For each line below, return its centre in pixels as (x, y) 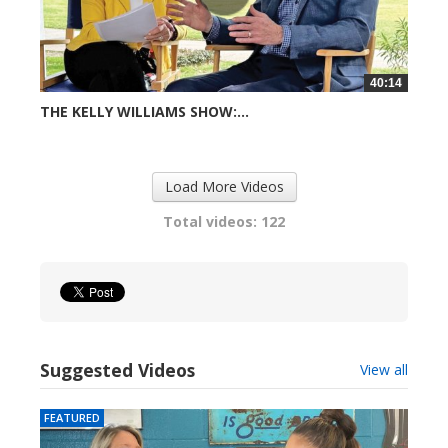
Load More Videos (224, 187)
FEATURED (72, 418)
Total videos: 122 (224, 222)
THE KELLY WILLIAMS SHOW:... (144, 112)
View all (384, 370)
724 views (67, 132)
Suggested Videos (117, 370)
